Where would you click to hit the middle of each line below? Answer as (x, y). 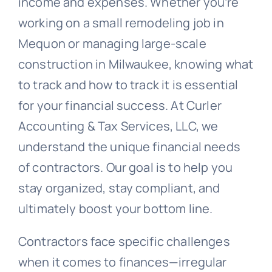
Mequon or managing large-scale (112, 43)
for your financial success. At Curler (120, 105)
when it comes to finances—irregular (122, 262)
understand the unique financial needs (129, 146)
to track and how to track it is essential (128, 84)
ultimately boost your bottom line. (115, 208)
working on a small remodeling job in (121, 22)
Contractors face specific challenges (124, 241)
